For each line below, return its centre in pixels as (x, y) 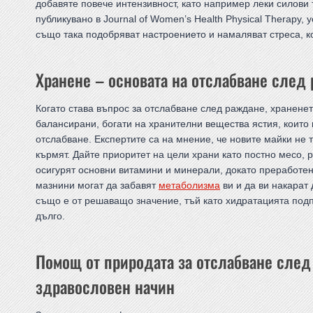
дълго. (50, 216)
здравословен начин (105, 287)
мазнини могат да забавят (97, 185)
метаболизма (189, 185)
